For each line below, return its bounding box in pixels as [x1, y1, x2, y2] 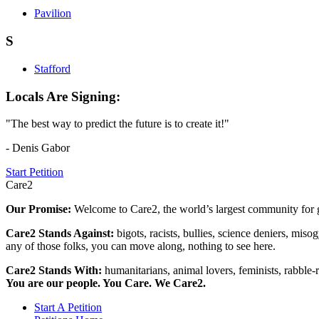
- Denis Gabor [6, 142, 70, 155]
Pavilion [34, 7, 71, 20]
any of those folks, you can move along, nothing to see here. [6, 240, 276, 253]
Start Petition [6, 166, 63, 179]
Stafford [34, 62, 70, 75]
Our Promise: [6, 203, 74, 216]
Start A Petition [34, 301, 102, 314]
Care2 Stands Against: [6, 227, 117, 240]
